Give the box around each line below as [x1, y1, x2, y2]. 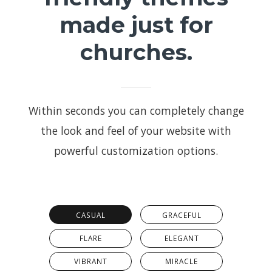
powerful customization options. [54, 143, 218, 158]
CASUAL [75, 209, 106, 220]
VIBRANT [73, 256, 107, 267]
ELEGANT [164, 233, 199, 243]
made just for [59, 11, 213, 38]
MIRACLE [165, 256, 198, 267]
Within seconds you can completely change [28, 103, 244, 118]
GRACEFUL [161, 209, 202, 220]
